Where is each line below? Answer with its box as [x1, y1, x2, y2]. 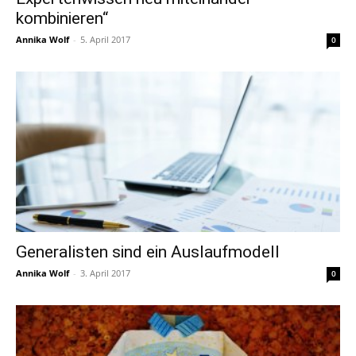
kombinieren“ [16, 9, 108, 29]
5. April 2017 [80, 33, 130, 46]
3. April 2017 [80, 266, 130, 279]
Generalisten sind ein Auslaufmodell [16, 242, 280, 261]
